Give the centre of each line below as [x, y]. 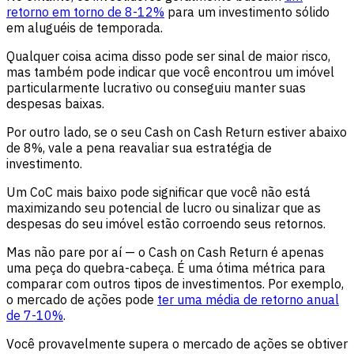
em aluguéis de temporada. [85, 28]
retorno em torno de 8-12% [85, 12]
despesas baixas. [55, 104]
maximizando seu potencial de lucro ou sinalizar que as [164, 208]
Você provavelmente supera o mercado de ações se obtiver [177, 344]
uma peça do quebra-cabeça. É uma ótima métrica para [166, 268]
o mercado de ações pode [82, 300]
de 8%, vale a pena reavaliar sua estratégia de [139, 148]
